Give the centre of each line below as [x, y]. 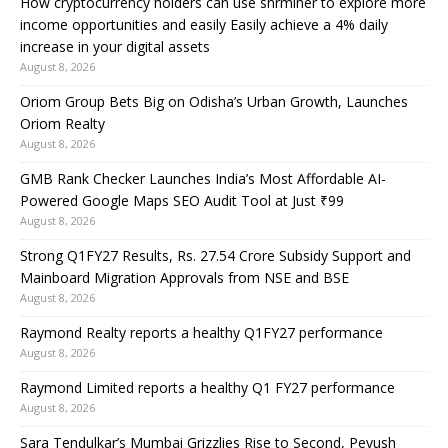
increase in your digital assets [115, 46]
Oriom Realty [62, 123]
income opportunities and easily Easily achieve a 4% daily [204, 24]
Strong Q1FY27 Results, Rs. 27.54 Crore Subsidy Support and [215, 255]
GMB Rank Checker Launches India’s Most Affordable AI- [203, 178]
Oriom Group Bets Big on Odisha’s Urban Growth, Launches [214, 101]
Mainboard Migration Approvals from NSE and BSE [184, 277]
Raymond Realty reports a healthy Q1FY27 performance [201, 332]
